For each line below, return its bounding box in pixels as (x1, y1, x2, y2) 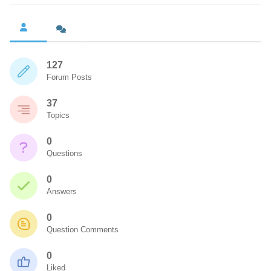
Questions (47, 149, 82, 158)
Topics (47, 111, 70, 120)
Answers (47, 187, 77, 196)
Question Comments (47, 225, 119, 234)
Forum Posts (47, 73, 92, 82)
